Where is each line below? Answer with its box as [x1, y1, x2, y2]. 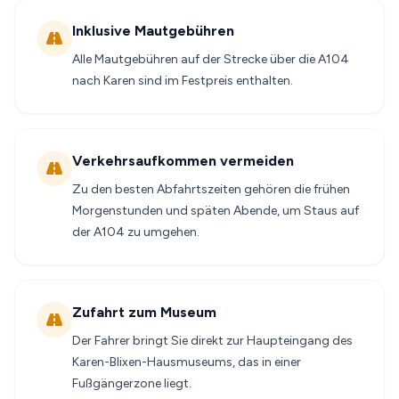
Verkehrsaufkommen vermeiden [72, 152, 294, 169]
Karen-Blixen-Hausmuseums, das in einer [72, 354, 301, 370]
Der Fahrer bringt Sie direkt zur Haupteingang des [72, 333, 353, 348]
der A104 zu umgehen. [72, 224, 199, 240]
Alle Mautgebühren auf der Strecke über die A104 [72, 52, 349, 67]
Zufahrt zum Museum [72, 304, 216, 321]
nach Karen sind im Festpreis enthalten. [72, 73, 293, 88]
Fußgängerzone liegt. [72, 376, 191, 391]
